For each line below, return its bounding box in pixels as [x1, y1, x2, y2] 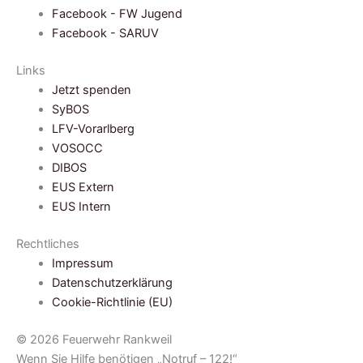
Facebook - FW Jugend [51, 6, 182, 22]
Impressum [51, 256, 113, 271]
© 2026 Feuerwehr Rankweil [16, 332, 172, 348]
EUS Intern [51, 199, 111, 215]
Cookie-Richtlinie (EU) [51, 295, 173, 310]
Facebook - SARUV [51, 26, 159, 41]
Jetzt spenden [51, 83, 131, 98]
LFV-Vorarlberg [51, 122, 135, 137]
